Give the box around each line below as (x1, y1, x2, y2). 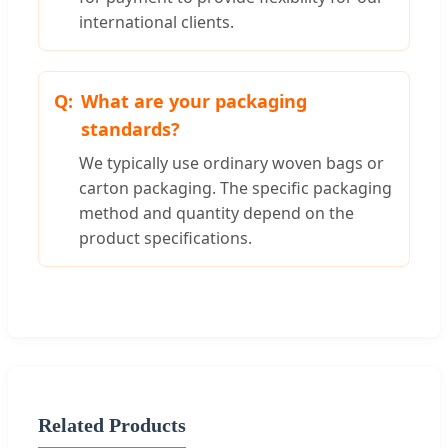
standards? (81, 117, 180, 142)
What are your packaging (81, 89, 307, 114)
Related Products (38, 413, 186, 436)
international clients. (79, 11, 234, 34)
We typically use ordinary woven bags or (79, 152, 384, 175)
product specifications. (79, 227, 252, 250)
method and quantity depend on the (79, 202, 354, 225)
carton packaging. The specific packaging (79, 177, 392, 200)
